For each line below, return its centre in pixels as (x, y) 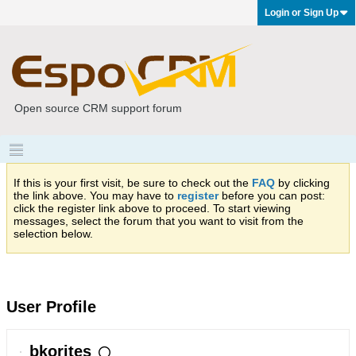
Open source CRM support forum (98, 108)
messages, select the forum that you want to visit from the (159, 221)
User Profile (51, 307)
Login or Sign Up (302, 13)
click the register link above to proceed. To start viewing (152, 208)
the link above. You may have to (95, 195)
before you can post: (272, 195)
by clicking (302, 183)
